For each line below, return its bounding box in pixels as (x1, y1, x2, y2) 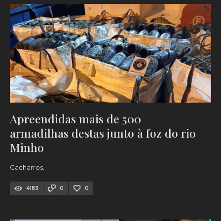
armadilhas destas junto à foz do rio (10, 125, 196, 141)
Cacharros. (10, 163, 44, 172)
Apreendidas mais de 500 (10, 111, 141, 127)
